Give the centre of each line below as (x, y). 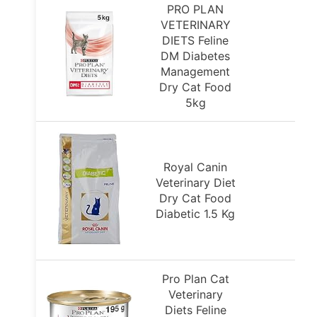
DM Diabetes (195, 56)
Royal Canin (195, 167)
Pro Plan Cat (195, 279)
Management (195, 71)
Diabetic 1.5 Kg (195, 214)
